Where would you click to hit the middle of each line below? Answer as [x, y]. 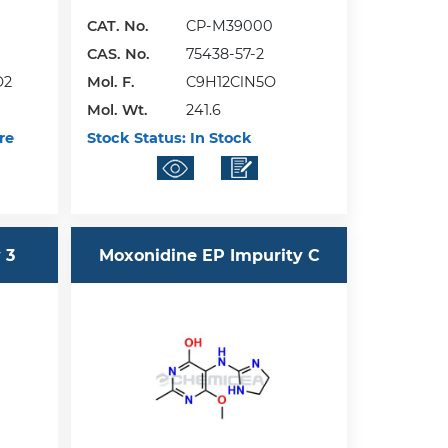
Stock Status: [137, 138]
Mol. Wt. [118, 110]
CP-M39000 [230, 26]
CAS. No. [119, 54]
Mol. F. [111, 82]
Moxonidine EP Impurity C [209, 255]
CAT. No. [118, 26]
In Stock [219, 138]
